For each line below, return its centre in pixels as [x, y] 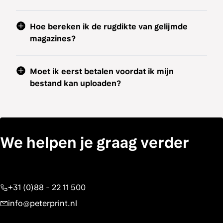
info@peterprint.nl [43, 203]
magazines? [53, 39]
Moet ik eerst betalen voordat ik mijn [102, 71]
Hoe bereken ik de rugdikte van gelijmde [109, 27]
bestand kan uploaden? [75, 83]
